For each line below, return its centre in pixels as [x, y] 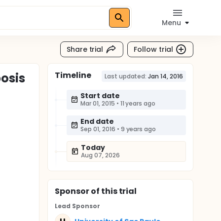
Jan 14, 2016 [166, 76]
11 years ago [138, 103]
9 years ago [138, 129]
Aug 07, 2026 [100, 155]
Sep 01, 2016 [98, 129]
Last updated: [126, 76]
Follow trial [153, 49]
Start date [100, 96]
